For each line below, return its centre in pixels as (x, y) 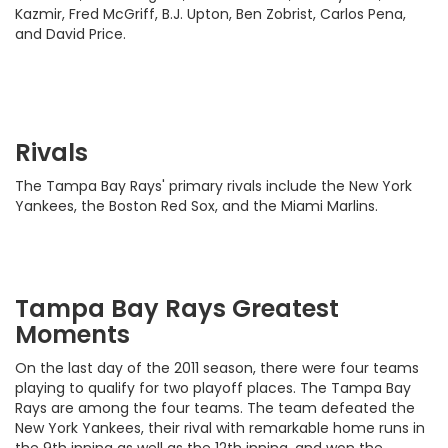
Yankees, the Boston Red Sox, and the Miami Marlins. (198, 206)
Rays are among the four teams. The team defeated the (215, 408)
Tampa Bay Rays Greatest (177, 309)
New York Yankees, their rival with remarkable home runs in (220, 428)
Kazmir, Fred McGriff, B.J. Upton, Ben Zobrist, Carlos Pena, (210, 14)
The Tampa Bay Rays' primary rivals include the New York (213, 186)
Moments (72, 335)
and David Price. (70, 34)
